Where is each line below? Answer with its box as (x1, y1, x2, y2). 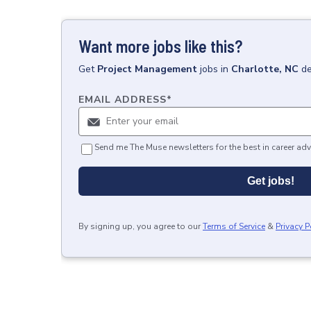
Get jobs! (247, 175, 294, 187)
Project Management (97, 62, 197, 76)
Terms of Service (203, 221, 265, 232)
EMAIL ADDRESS (78, 93, 167, 106)
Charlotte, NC (231, 62, 299, 76)
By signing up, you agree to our (78, 221, 201, 232)
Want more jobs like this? (78, 36, 242, 56)
